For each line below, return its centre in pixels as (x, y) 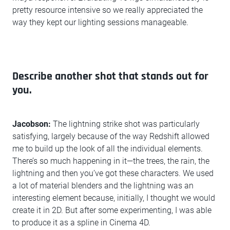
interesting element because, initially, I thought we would (114, 198)
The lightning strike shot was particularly (126, 124)
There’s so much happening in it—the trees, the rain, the (111, 161)
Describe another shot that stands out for (110, 77)
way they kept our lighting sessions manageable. (100, 23)
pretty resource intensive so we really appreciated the (108, 10)
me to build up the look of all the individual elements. (108, 149)
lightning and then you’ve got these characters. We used (113, 174)
